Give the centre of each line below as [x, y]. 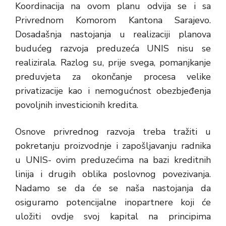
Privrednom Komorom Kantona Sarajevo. [113, 20]
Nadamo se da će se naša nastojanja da [113, 188]
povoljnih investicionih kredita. [77, 105]
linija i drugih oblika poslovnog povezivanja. [113, 174]
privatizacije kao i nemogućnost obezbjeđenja [113, 91]
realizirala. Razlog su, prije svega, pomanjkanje [113, 63]
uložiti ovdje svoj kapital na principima [113, 216]
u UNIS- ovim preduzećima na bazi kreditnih [113, 160]
